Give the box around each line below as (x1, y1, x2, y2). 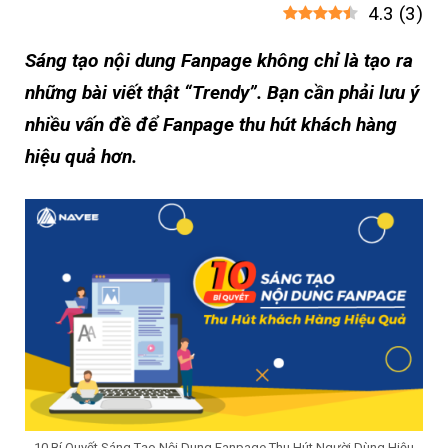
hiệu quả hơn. (25, 145, 137, 169)
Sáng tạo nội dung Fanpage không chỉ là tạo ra (25, 49, 413, 73)
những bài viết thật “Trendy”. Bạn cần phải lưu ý (25, 81, 419, 105)
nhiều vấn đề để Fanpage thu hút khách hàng (25, 113, 397, 137)
